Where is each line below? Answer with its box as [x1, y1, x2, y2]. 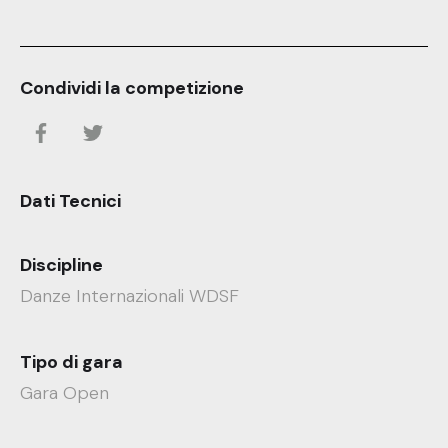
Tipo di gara [20, 350, 123, 374]
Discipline [20, 253, 103, 277]
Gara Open [20, 381, 109, 405]
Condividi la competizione [20, 76, 244, 100]
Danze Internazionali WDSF [20, 284, 239, 308]
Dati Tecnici [20, 189, 121, 213]
